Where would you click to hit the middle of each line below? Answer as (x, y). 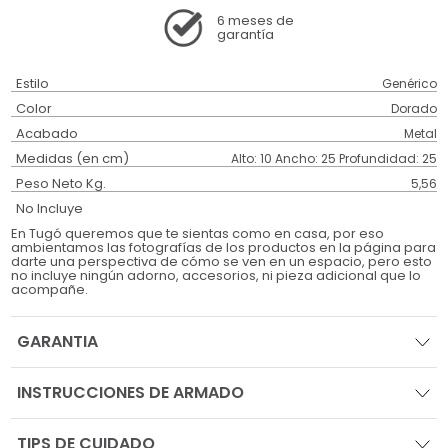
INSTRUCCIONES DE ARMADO (131, 393)
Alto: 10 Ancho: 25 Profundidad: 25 (333, 159)
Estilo (33, 84)
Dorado (413, 109)
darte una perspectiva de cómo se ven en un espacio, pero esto (222, 262)
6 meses (245, 21)
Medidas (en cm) (73, 159)
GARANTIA (58, 342)
